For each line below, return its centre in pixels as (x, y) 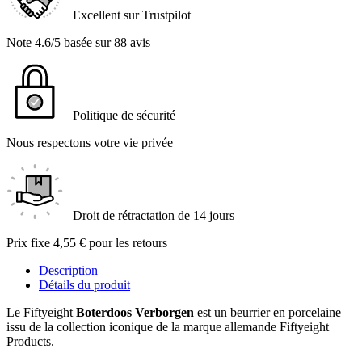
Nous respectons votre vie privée (90, 143)
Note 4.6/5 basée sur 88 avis (78, 43)
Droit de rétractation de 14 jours (154, 216)
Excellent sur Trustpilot (132, 15)
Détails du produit (84, 285)
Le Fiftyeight (41, 313)
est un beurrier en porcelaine (267, 313)
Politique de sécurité (124, 116)
